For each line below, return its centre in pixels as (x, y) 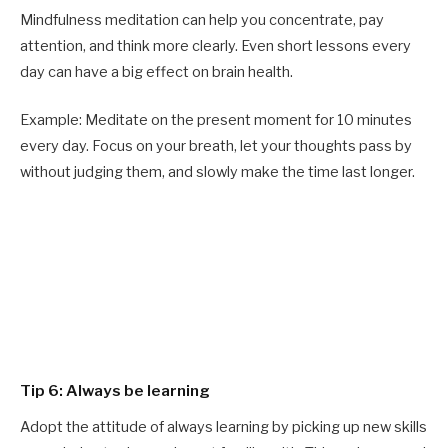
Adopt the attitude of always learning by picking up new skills (223, 426)
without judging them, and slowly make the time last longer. (217, 172)
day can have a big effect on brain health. (156, 72)
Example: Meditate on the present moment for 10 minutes (216, 120)
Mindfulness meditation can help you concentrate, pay (202, 20)
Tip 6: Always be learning (115, 391)
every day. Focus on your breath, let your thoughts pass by (216, 146)
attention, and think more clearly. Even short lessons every (215, 46)
